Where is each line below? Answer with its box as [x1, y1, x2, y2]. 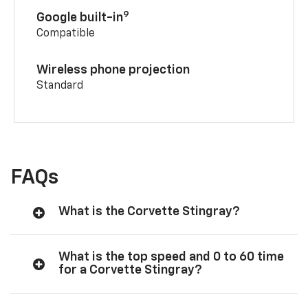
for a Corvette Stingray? [58, 264, 202, 277]
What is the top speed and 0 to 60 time [58, 251, 284, 264]
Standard [36, 80, 84, 92]
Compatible [36, 28, 96, 40]
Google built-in [36, 12, 124, 25]
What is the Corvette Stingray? [58, 206, 240, 219]
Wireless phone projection [36, 64, 190, 77]
